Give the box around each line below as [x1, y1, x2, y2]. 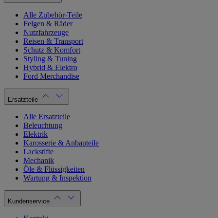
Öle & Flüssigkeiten [23, 165, 85, 174]
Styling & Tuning [23, 54, 77, 63]
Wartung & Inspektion [23, 174, 91, 182]
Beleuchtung [23, 121, 62, 130]
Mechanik [23, 156, 54, 165]
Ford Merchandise [23, 72, 79, 81]
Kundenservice [8, 198, 50, 205]
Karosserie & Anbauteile [23, 139, 99, 147]
